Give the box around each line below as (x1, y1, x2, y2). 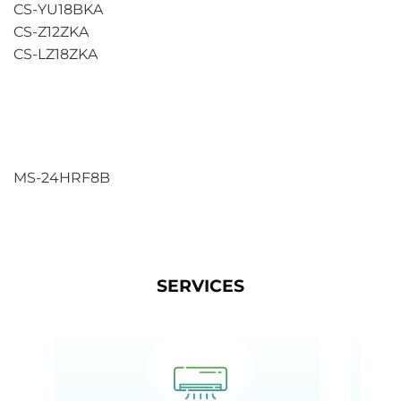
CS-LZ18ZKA (13, 46, 98, 64)
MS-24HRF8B (13, 168, 110, 186)
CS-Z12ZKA (13, 23, 89, 41)
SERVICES (157, 275, 244, 297)
